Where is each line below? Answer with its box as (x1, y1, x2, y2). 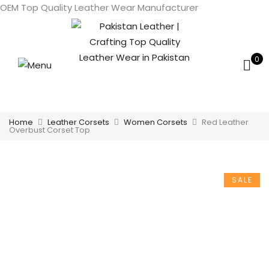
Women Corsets (124, 116, 187, 128)
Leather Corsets (47, 116, 109, 128)
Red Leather (202, 116, 249, 128)
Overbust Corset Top (9, 124, 90, 136)
